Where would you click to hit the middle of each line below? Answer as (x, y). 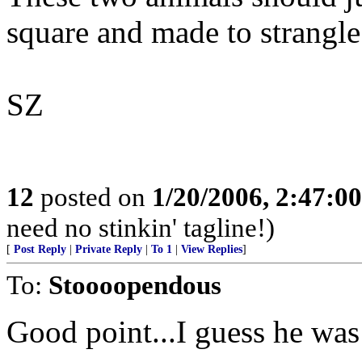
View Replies (212, 249)
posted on (93, 197)
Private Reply (109, 249)
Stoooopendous (135, 285)
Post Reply (40, 249)
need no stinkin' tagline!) (141, 227)
